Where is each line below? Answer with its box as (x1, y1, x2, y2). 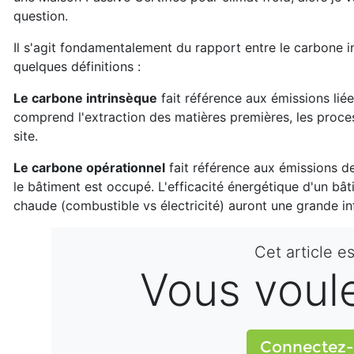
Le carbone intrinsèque (13, 90, 157, 106)
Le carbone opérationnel (13, 160, 165, 175)
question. (13, 8, 68, 24)
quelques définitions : (13, 58, 141, 74)
